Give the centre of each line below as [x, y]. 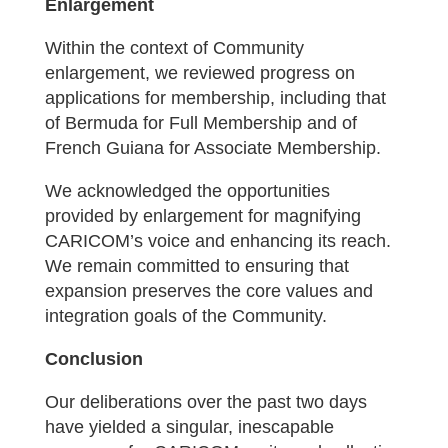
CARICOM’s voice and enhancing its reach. [217, 241]
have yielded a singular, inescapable [189, 427]
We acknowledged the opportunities [187, 191]
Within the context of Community [174, 48]
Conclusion [93, 359]
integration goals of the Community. [185, 316]
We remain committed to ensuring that [196, 266]
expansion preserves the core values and [208, 291]
